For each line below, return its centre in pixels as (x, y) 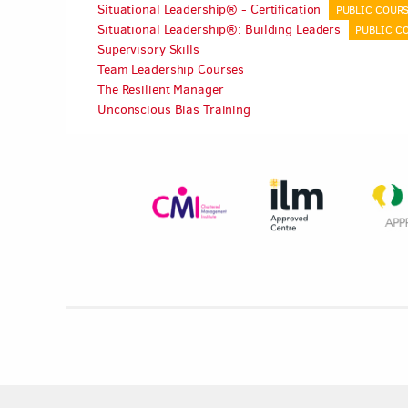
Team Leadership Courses (171, 70)
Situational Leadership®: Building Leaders (221, 30)
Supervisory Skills (148, 50)
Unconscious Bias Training (174, 110)
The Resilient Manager (161, 90)
